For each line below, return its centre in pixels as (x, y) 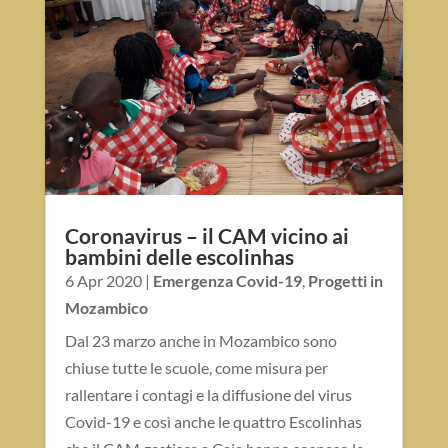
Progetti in (345, 281)
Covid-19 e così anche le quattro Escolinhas (213, 422)
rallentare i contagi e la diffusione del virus (208, 395)
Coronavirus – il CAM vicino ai (206, 236)
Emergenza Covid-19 (227, 281)
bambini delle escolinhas (179, 257)
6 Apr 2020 (103, 281)
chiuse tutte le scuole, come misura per (196, 368)
